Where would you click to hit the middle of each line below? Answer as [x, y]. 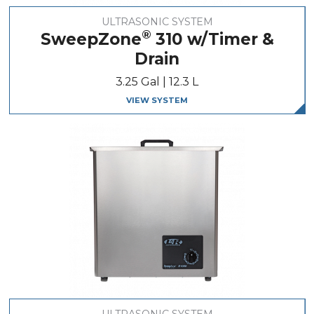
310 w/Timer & [212, 39]
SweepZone [91, 39]
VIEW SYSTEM [157, 101]
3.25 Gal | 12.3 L [157, 82]
